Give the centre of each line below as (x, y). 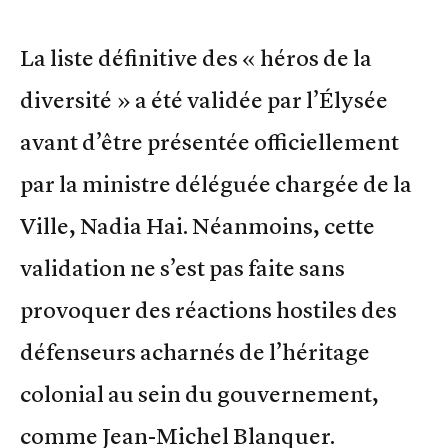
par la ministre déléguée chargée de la (216, 183)
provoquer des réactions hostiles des (208, 309)
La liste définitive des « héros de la (196, 57)
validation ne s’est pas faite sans (182, 267)
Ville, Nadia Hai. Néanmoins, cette (197, 225)
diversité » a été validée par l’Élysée (204, 99)
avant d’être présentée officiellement (209, 141)
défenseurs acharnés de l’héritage (195, 351)
